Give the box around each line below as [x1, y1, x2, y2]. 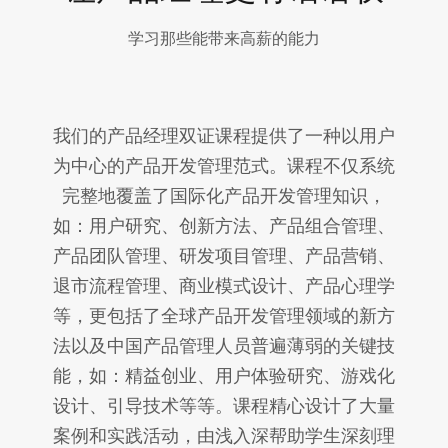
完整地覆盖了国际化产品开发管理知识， [62, 185, 386, 206]
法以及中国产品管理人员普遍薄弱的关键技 [53, 335, 395, 356]
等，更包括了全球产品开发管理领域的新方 [53, 305, 395, 326]
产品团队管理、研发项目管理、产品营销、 [53, 245, 395, 266]
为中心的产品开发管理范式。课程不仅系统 [53, 155, 395, 176]
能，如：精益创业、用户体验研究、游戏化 [53, 365, 395, 386]
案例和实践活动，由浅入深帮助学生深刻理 [53, 425, 395, 446]
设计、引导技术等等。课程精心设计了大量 [53, 395, 395, 416]
